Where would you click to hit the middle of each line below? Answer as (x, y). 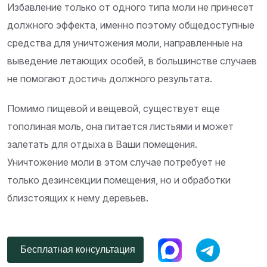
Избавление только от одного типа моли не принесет (131, 7)
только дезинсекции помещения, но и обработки (119, 180)
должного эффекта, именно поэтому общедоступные (131, 25)
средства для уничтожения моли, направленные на (125, 43)
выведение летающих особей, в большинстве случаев (132, 61)
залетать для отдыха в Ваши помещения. (102, 145)
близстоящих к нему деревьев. (78, 198)
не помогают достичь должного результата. (110, 79)
